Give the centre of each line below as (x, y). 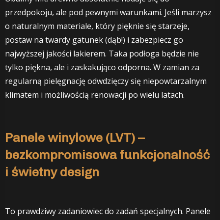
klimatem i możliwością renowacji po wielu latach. (95, 95)
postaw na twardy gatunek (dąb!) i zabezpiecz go (94, 40)
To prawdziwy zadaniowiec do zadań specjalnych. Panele (108, 211)
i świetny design (52, 172)
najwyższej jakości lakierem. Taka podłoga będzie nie (102, 53)
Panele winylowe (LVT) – (75, 137)
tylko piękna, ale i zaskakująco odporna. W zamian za (102, 67)
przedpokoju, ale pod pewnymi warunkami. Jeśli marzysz (108, 12)
